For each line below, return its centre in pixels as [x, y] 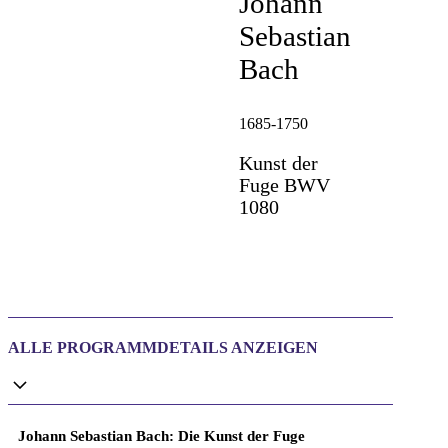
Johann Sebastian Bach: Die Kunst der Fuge [161, 435]
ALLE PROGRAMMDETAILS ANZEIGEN [163, 347]
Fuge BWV [285, 185]
